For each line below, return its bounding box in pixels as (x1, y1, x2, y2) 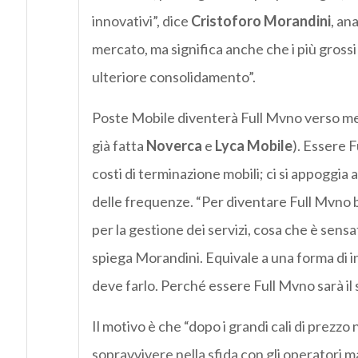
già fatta (91, 137, 146, 155)
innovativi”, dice (91, 12, 191, 30)
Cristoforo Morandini (190, 12, 331, 30)
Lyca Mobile (214, 137, 292, 155)
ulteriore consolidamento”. (91, 68, 256, 86)
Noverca (145, 137, 202, 155)
